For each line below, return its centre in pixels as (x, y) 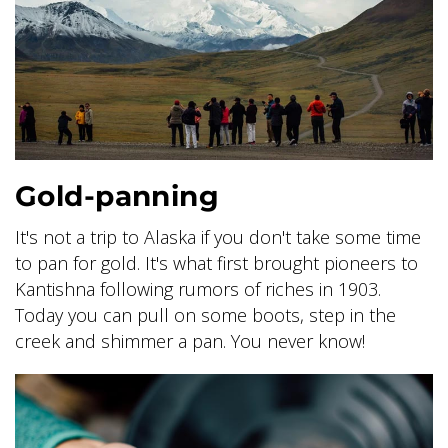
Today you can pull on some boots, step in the (205, 314)
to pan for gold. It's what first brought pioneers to (216, 262)
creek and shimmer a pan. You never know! (190, 340)
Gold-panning (117, 195)
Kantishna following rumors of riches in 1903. (198, 288)
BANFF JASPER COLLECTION (180, 103)
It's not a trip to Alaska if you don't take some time (218, 236)
